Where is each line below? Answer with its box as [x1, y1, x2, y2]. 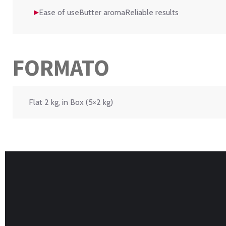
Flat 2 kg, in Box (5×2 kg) [29, 97, 113, 107]
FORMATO [13, 53, 109, 82]
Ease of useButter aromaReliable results [39, 8, 179, 18]
